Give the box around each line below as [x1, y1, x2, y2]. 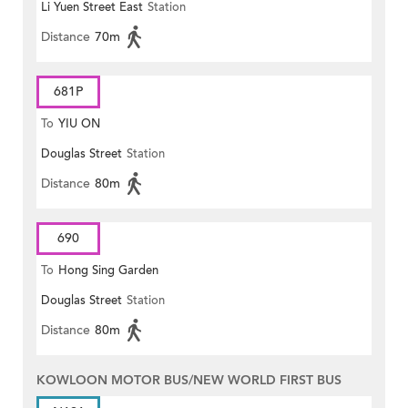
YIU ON [58, 116, 100, 133]
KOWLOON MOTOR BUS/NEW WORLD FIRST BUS [36, 372, 342, 390]
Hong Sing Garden [58, 262, 158, 280]
